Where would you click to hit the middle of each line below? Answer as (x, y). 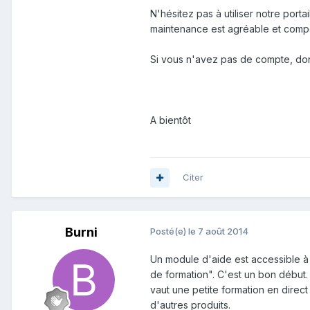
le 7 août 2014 (218, 231)
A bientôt (171, 120)
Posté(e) (169, 231)
